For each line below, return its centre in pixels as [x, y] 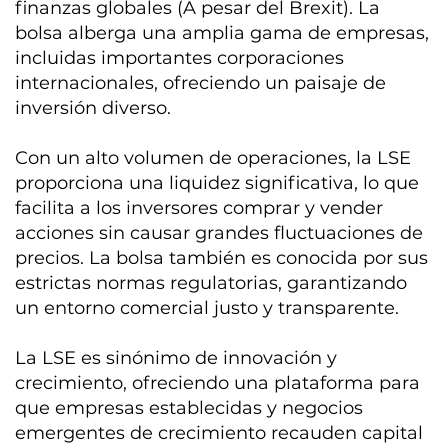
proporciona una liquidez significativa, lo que [217, 183]
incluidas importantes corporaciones [180, 58]
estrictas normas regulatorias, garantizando [211, 283]
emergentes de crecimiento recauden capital [219, 433]
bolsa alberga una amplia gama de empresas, [222, 33]
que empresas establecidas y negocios [189, 408]
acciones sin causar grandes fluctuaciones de [219, 233]
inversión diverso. [93, 108]
